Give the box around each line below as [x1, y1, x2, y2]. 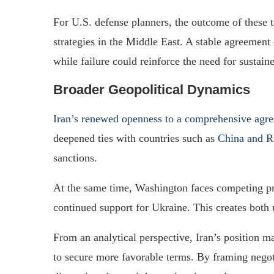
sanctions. [53, 151, 97, 164]
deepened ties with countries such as [53, 131, 218, 144]
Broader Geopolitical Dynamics [53, 81, 250, 97]
